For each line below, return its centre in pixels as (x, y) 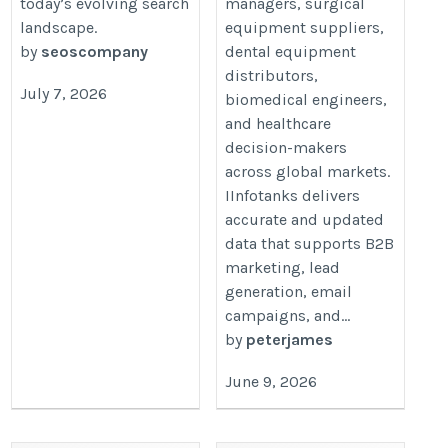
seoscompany (95, 51)
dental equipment (291, 51)
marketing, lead (283, 267)
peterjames (290, 339)
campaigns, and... (288, 315)
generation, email (289, 291)
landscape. (59, 27)
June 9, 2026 (271, 382)
